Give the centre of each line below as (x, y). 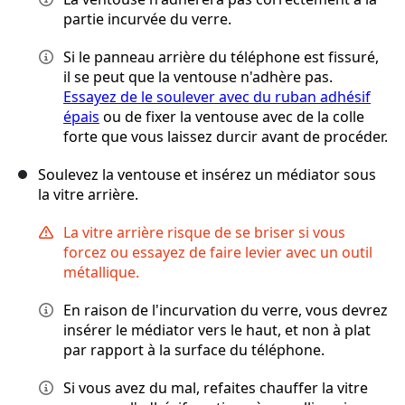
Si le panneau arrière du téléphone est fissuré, (221, 57)
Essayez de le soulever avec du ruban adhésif (217, 97)
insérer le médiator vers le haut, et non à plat (217, 330)
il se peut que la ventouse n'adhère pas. (198, 77)
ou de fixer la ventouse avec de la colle (232, 117)
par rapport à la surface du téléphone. (194, 350)
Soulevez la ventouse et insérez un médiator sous (207, 175)
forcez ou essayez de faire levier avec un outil (218, 253)
